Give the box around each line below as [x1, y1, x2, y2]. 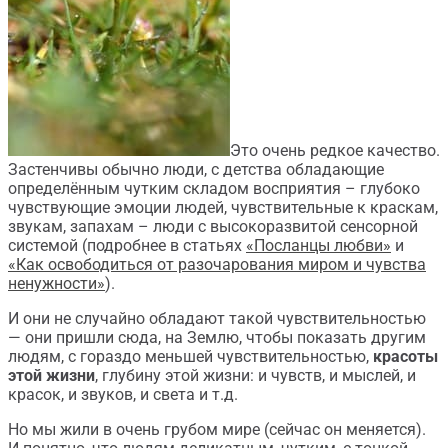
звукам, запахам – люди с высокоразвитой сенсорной [8, 217, 418, 236]
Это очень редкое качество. [230, 141, 440, 160]
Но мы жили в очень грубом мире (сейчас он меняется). [8, 420, 426, 439]
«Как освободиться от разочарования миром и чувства [8, 255, 426, 274]
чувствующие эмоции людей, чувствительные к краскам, [8, 198, 438, 217]
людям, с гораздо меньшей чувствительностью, [8, 347, 373, 366]
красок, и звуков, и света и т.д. [8, 385, 238, 404]
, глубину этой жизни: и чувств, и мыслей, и [95, 366, 416, 385]
